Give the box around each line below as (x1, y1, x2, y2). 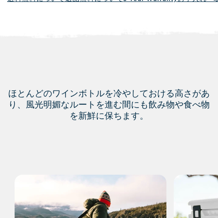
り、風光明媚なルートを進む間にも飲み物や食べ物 (8, 98, 210, 109)
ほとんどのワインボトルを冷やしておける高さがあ (8, 87, 210, 98)
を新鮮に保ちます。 (70, 109, 148, 121)
